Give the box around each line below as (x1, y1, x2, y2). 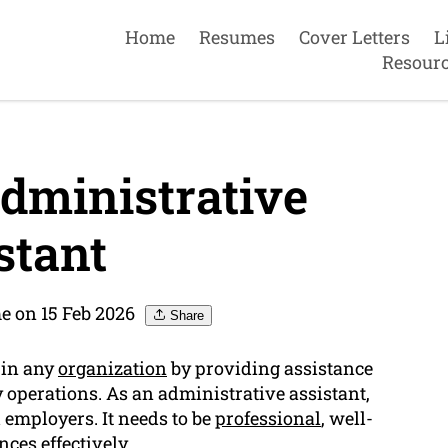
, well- (321, 406, 373, 431)
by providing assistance (167, 356, 373, 381)
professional (215, 406, 321, 431)
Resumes (198, 24, 275, 49)
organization (58, 356, 167, 381)
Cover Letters (298, 24, 410, 49)
